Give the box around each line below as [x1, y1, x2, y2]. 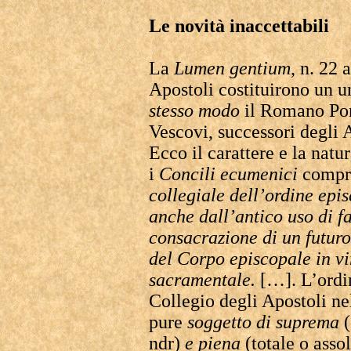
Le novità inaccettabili [149, 16, 329, 36]
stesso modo [149, 100, 244, 121]
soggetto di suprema [187, 312, 339, 332]
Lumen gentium [174, 58, 291, 78]
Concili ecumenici [159, 164, 298, 184]
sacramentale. [149, 270, 255, 290]
